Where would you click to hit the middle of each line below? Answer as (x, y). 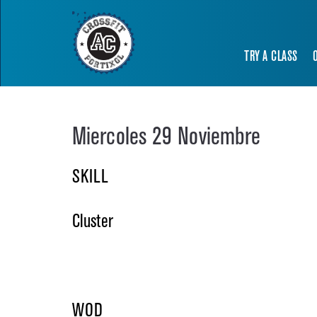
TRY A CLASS (271, 57)
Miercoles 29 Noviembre (167, 138)
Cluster (93, 222)
